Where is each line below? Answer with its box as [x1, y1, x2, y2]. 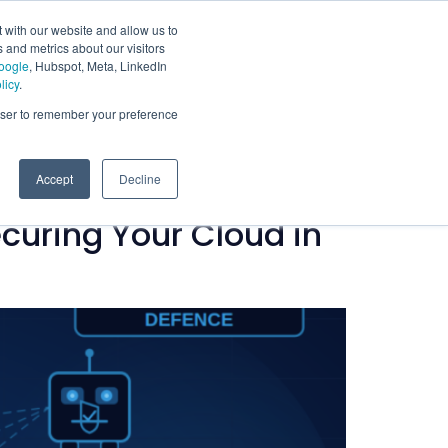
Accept [36, 170, 73, 187]
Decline [119, 170, 161, 187]
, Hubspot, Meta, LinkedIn [29, 57, 167, 74]
